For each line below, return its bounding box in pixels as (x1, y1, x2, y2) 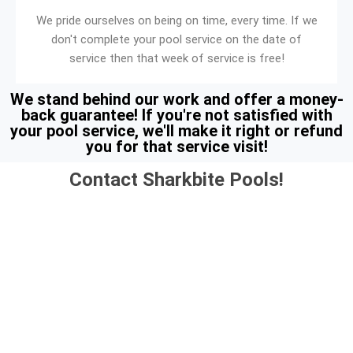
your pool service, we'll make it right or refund (10, 121, 343, 140)
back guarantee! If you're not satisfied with (20, 105, 333, 124)
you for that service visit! (85, 136, 268, 156)
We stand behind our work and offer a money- (9, 89, 344, 109)
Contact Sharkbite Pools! (69, 168, 284, 191)
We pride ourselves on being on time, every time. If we (35, 13, 318, 28)
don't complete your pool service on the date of (51, 32, 302, 46)
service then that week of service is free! (69, 50, 284, 65)
